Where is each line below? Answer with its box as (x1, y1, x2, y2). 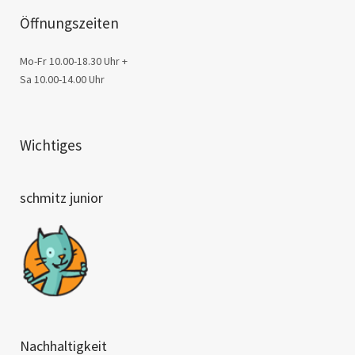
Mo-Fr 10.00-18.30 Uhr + (20, 54, 128, 69)
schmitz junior (20, 189, 103, 208)
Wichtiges (20, 136, 82, 155)
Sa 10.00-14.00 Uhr (20, 72, 105, 87)
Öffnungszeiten (20, 13, 119, 33)
